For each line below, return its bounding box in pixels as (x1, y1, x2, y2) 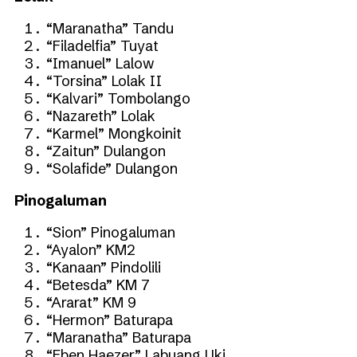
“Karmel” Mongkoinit (46, 124, 182, 143)
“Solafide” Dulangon (46, 159, 178, 178)
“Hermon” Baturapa (46, 310, 173, 329)
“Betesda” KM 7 (46, 275, 150, 294)
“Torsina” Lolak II (46, 71, 162, 90)
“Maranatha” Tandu (46, 18, 174, 37)
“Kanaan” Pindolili (46, 257, 161, 277)
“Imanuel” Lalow (46, 53, 155, 73)
